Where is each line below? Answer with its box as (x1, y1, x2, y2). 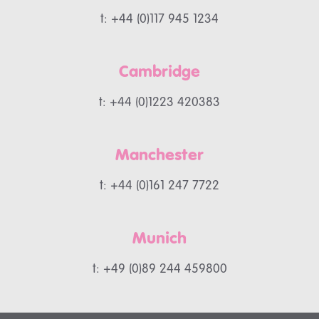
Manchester (115, 147, 204, 164)
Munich (132, 231, 187, 248)
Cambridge (119, 64, 200, 81)
